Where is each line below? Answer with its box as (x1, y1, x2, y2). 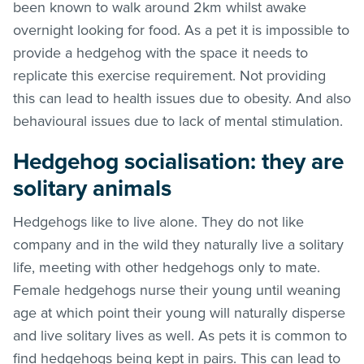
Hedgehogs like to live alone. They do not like (13, 212, 304, 231)
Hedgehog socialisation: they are (13, 147, 344, 175)
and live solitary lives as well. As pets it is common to (13, 326, 347, 344)
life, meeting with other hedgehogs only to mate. (13, 258, 320, 276)
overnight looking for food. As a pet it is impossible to (13, 20, 349, 39)
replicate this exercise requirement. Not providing (13, 66, 326, 84)
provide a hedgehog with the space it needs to (13, 43, 308, 62)
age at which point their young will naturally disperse (13, 303, 345, 322)
